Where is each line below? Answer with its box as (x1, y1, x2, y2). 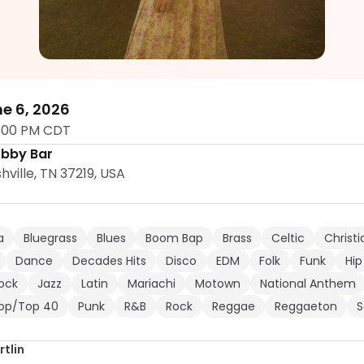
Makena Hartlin (49, 11, 167, 32)
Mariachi (128, 275, 175, 292)
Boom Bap (145, 230, 203, 246)
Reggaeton (275, 298, 337, 314)
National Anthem (260, 275, 356, 292)
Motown (195, 275, 240, 292)
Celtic (271, 230, 305, 246)
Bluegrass (24, 230, 77, 246)
